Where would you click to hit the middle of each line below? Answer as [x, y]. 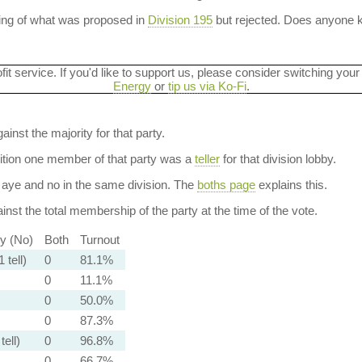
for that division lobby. [278, 159]
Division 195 [180, 20]
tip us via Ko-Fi [207, 86]
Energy [132, 86]
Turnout [99, 240]
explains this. [291, 185]
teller [207, 159]
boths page [226, 185]
